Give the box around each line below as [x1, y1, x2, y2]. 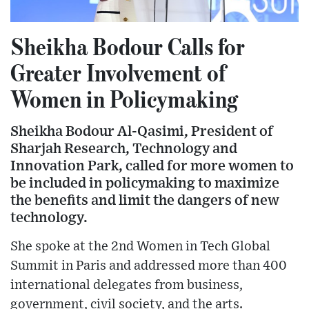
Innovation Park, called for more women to [10, 159, 294, 174]
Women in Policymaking [10, 84, 238, 114]
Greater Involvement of [10, 58, 226, 88]
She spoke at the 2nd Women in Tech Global [10, 240, 270, 254]
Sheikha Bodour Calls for [10, 32, 245, 61]
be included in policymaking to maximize [10, 176, 279, 191]
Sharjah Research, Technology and [10, 141, 237, 157]
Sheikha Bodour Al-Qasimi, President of [10, 124, 273, 139]
